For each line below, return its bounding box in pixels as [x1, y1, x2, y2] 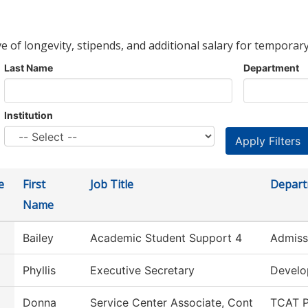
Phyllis [23, 263, 56, 278]
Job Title [90, 177, 133, 192]
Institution [4, 109, 53, 122]
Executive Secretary [90, 263, 195, 278]
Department [243, 62, 299, 74]
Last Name [4, 62, 53, 74]
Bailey [23, 231, 54, 245]
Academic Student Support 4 [90, 231, 242, 245]
